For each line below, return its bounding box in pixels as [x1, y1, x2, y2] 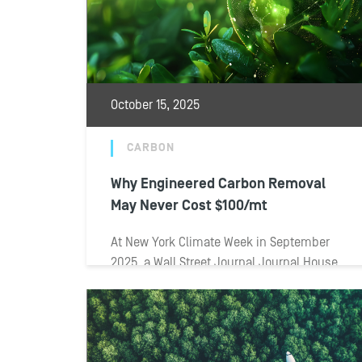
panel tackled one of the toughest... [111, 276, 305, 290]
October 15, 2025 [111, 98, 200, 112]
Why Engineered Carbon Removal [111, 175, 326, 192]
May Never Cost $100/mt [111, 197, 267, 214]
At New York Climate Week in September [111, 235, 330, 250]
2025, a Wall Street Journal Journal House [111, 255, 338, 270]
